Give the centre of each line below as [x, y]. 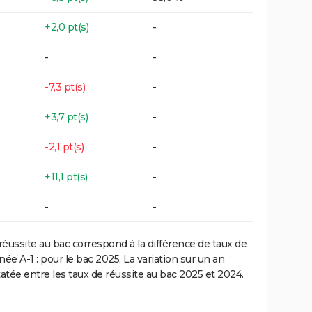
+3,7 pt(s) [66, 117]
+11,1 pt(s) [66, 177]
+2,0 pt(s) [67, 27]
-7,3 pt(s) [65, 87]
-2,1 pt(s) [64, 147]
